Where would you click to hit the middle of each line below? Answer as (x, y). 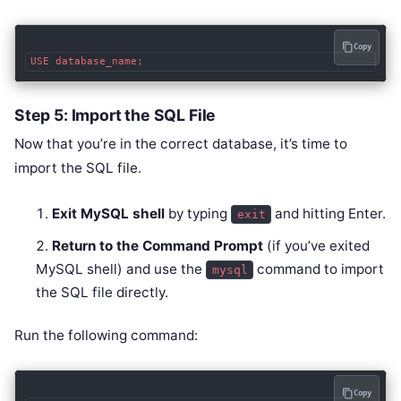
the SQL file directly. (102, 292)
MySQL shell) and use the (121, 269)
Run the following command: (106, 336)
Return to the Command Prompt (158, 245)
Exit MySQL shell (109, 213)
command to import (319, 269)
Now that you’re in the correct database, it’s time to (181, 143)
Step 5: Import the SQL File (115, 115)
